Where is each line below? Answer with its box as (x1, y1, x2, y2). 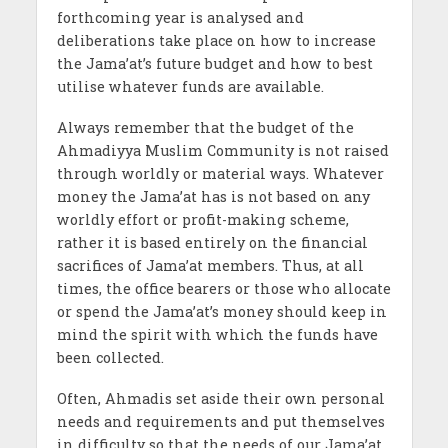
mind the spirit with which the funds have (56, 325, 378, 345)
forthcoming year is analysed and (56, 8, 304, 28)
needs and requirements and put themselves (56, 412, 385, 432)
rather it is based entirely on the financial (56, 233, 368, 253)
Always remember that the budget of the (56, 118, 354, 138)
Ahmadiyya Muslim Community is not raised (56, 141, 389, 161)
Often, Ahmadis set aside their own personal (56, 389, 385, 409)
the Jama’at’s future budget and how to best (56, 54, 373, 74)
